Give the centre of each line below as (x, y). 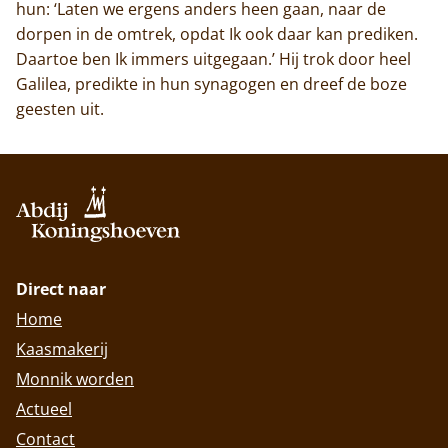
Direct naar (61, 289)
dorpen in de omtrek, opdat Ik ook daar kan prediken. (217, 33)
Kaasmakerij (62, 349)
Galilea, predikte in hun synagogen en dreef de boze (211, 83)
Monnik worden (75, 379)
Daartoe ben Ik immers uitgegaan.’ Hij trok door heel (213, 58)
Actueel (44, 409)
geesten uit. (60, 108)
